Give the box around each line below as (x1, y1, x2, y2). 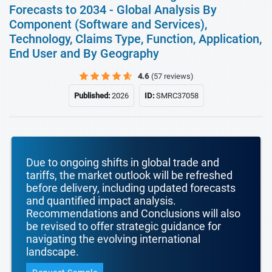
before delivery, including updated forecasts (26, 182, 236, 194)
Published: (73, 91, 112, 100)
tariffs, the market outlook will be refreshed (26, 169, 233, 182)
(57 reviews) (151, 72, 194, 81)
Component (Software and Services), (9, 17, 207, 32)
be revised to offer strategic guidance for (26, 220, 221, 233)
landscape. (26, 245, 79, 258)
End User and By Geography (9, 46, 159, 61)
